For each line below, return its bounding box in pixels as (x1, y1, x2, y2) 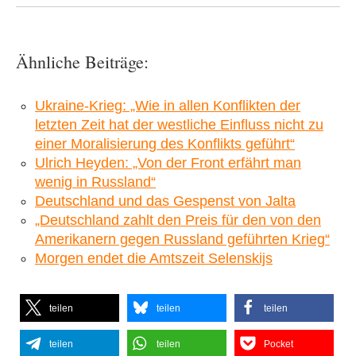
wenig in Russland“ (35, 173, 156, 190)
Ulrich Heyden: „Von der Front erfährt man (35, 154, 301, 171)
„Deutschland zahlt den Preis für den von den (35, 211, 321, 228)
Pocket (264, 338, 293, 350)
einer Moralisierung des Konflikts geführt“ (35, 135, 295, 152)
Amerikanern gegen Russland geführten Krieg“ (35, 230, 330, 247)
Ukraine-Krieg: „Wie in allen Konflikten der (35, 97, 300, 114)
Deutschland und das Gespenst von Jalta (35, 192, 296, 209)
